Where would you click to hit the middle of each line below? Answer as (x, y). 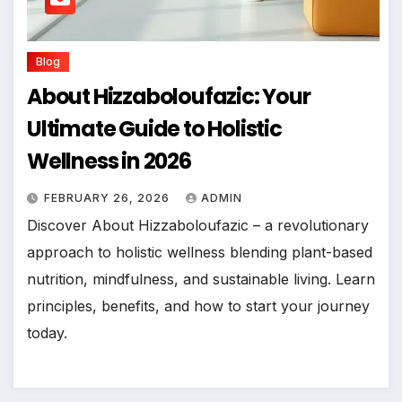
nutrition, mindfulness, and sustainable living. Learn (201, 280)
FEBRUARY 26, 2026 (109, 198)
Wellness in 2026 (109, 162)
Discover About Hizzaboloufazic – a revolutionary (198, 226)
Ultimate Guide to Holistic (154, 129)
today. (47, 333)
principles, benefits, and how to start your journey (198, 306)
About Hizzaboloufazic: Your (169, 97)
